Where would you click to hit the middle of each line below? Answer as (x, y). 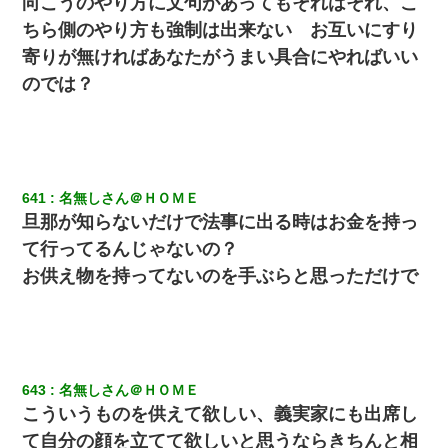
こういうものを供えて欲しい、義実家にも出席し (220, 413)
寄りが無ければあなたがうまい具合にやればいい (220, 56)
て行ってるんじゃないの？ (130, 248)
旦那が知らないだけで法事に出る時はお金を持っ (220, 221)
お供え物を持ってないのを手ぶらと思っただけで (220, 275)
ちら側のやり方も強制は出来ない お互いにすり (220, 29)
